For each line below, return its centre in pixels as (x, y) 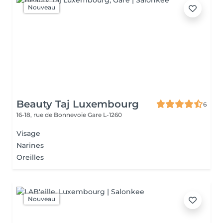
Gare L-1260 (105, 115)
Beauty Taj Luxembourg (78, 104)
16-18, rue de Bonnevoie (52, 115)
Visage (28, 133)
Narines (30, 145)
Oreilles (30, 157)
